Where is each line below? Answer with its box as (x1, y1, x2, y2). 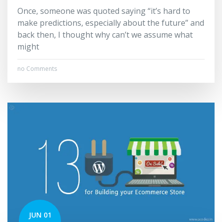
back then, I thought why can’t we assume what (17, 29, 193, 40)
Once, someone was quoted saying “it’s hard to (17, 5, 190, 16)
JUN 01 (28, 210, 52, 220)
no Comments (17, 64, 57, 73)
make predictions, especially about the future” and (17, 17, 204, 28)
